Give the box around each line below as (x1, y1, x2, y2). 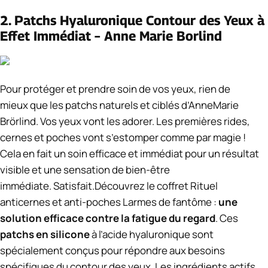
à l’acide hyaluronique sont (90, 227, 214, 241)
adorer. (122, 114, 156, 128)
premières (175, 114, 222, 128)
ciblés (152, 98, 179, 112)
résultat (222, 146, 259, 160)
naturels (99, 98, 138, 112)
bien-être (126, 162, 170, 176)
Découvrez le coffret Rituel (95, 178, 218, 193)
